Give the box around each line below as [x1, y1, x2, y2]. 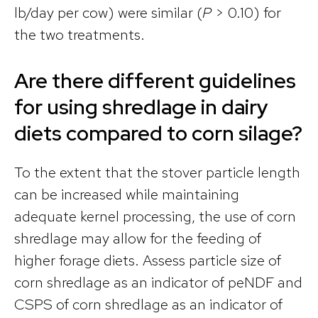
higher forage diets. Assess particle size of [14, 251, 281, 270]
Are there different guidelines [14, 67, 296, 95]
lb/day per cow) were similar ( [14, 2, 202, 22]
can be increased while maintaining [14, 185, 239, 204]
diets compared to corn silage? [14, 119, 302, 148]
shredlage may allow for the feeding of [14, 229, 261, 248]
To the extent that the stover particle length [14, 163, 300, 182]
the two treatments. [14, 24, 145, 44]
